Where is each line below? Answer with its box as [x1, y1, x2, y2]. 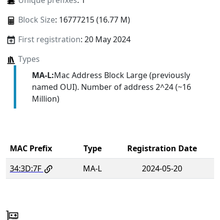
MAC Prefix [10, 142, 52, 154]
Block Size [18, 14, 55, 26]
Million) [31, 93, 59, 104]
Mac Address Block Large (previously [54, 69, 190, 81]
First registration [18, 34, 81, 45]
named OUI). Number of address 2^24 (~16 [31, 81, 191, 92]
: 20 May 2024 [80, 34, 131, 45]
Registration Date [127, 142, 197, 154]
